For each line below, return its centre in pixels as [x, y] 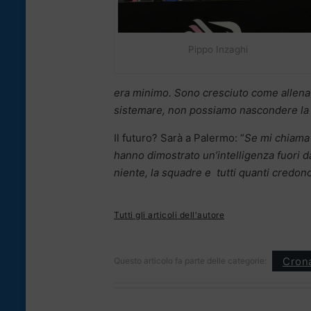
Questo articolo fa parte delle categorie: [190, 261]
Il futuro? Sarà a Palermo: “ [179, 138]
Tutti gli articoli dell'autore [169, 215]
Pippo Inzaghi [218, 50]
